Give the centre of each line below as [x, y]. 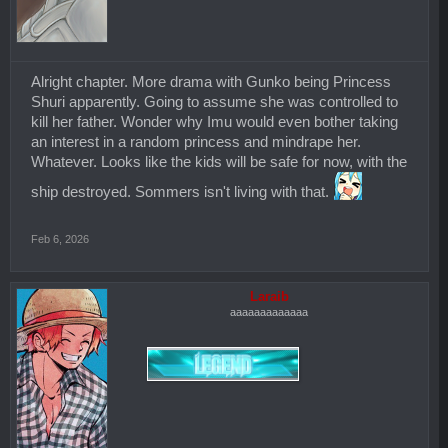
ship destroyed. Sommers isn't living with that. [182, 191]
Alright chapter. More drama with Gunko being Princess [211, 81]
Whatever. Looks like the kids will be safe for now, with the [219, 161]
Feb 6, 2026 [60, 238]
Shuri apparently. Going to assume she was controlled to [214, 101]
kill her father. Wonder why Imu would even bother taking [214, 121]
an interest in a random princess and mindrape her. [196, 141]
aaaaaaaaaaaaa [269, 311]
